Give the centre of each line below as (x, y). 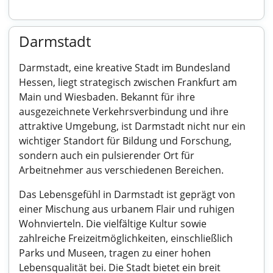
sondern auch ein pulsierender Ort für (107, 155)
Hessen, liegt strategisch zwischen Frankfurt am (128, 82)
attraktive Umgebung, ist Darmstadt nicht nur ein (132, 126)
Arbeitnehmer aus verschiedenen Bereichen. (121, 170)
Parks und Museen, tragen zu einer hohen (115, 253)
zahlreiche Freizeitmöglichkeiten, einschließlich (126, 238)
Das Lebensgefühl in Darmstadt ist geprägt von (127, 194)
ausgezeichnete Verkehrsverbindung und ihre (124, 112)
